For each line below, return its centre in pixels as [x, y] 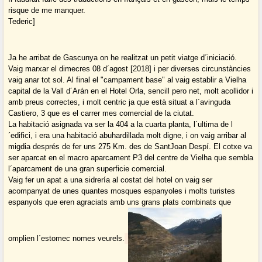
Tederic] [22, 22]
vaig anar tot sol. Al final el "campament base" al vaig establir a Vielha [127, 80]
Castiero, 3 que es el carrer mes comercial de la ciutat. [101, 113]
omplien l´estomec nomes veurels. [67, 239]
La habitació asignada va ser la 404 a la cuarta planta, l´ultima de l [121, 125]
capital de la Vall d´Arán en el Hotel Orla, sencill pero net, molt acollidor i [131, 91]
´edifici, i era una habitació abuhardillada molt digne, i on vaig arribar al [127, 136]
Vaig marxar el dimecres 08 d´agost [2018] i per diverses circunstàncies [130, 69]
